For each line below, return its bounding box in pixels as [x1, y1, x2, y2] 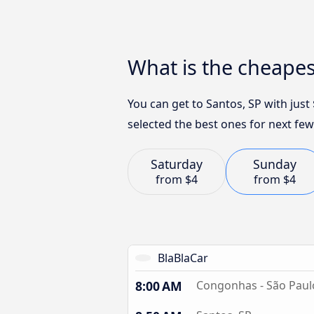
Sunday [253, 156, 296, 172]
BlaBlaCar [158, 250, 209, 266]
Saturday [151, 156, 203, 172]
